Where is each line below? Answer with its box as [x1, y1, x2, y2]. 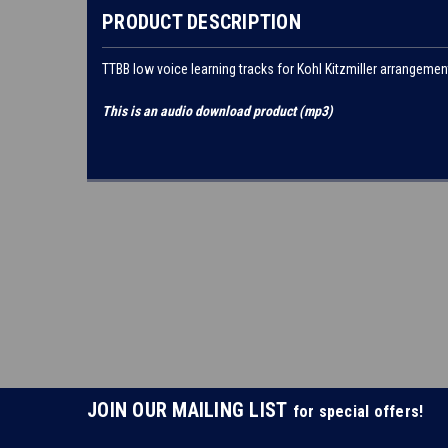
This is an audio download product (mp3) [102, 102, 333, 119]
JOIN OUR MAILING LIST [87, 398, 293, 422]
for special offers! [292, 402, 424, 421]
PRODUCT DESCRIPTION [102, 9, 301, 34]
